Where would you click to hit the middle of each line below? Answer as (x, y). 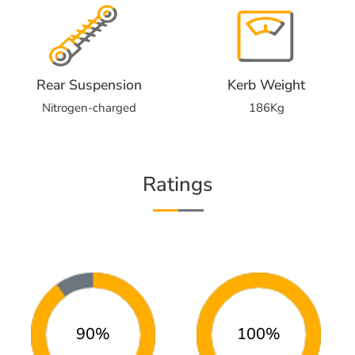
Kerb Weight (266, 84)
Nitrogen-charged (89, 107)
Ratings (177, 184)
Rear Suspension (89, 84)
